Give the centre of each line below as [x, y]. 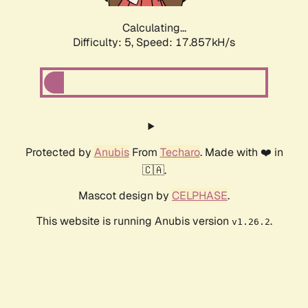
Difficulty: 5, [104, 43]
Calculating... [154, 28]
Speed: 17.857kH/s [186, 43]
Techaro [180, 153]
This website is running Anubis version [134, 221]
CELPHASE [200, 196]
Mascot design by [125, 196]
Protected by [59, 153]
